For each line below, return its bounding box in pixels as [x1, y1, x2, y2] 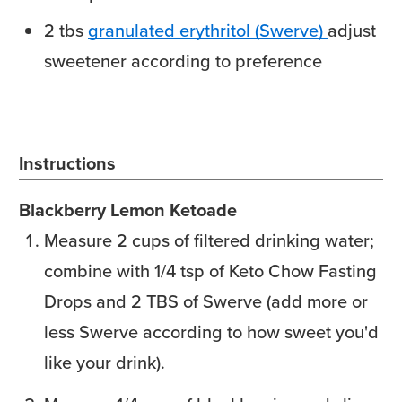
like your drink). [44, 348, 165, 376]
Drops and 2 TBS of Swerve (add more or [44, 287, 368, 315]
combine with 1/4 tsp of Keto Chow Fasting [44, 257, 377, 284]
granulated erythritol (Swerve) [88, 16, 323, 44]
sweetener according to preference [44, 47, 322, 74]
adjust [328, 16, 376, 44]
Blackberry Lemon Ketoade [19, 196, 237, 223]
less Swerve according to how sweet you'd [44, 318, 379, 345]
